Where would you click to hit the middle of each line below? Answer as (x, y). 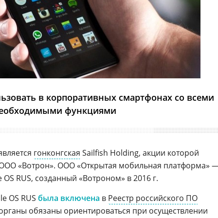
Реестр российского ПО (153, 198)
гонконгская (57, 153)
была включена (69, 198)
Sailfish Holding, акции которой (140, 153)
